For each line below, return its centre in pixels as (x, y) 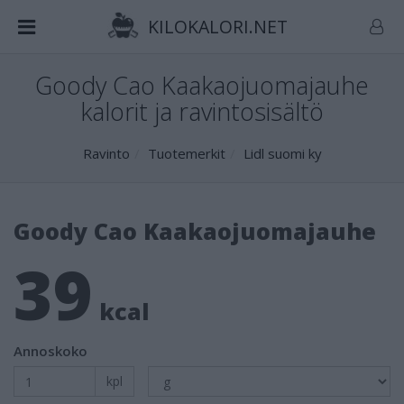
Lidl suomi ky (282, 153)
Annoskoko (50, 351)
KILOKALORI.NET (215, 27)
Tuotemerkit (186, 153)
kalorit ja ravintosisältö (202, 111)
